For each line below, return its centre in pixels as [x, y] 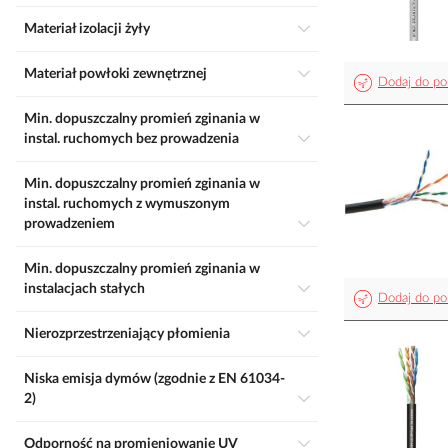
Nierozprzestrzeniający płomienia [132, 334]
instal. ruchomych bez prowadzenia [131, 139]
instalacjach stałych [84, 289]
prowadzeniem [69, 224]
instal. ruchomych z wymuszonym [127, 204]
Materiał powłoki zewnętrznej [122, 74]
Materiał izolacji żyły [93, 29]
